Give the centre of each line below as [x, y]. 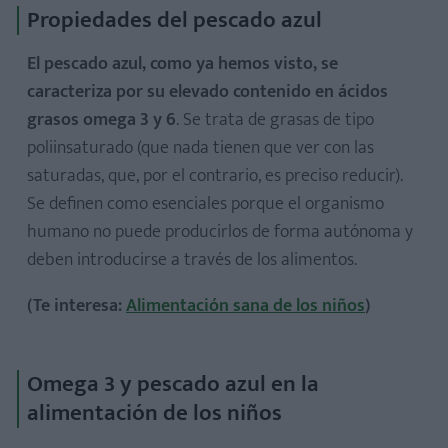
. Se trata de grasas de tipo [275, 119]
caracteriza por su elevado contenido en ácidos [207, 91]
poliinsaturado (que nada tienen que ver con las [200, 147]
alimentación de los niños [154, 412]
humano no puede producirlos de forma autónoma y [220, 231]
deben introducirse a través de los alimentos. [192, 259]
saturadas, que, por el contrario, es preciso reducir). [215, 175]
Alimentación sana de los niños [245, 305]
